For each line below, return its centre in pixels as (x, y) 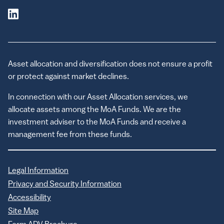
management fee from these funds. (70, 135)
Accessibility (29, 198)
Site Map (23, 211)
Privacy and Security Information (65, 184)
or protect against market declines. (68, 77)
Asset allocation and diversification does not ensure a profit (110, 64)
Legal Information (38, 171)
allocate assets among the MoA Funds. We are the (94, 110)
